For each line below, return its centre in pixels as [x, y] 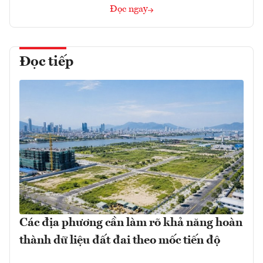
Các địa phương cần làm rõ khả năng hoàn [131, 223]
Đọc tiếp [46, 62]
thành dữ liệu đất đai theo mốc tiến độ [120, 240]
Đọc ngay [129, 9]
